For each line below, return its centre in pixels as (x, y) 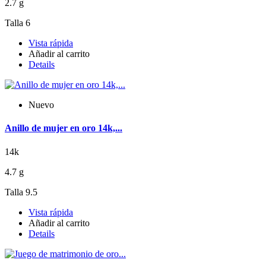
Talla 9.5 (21, 192)
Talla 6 (18, 23)
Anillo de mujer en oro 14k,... (64, 128)
